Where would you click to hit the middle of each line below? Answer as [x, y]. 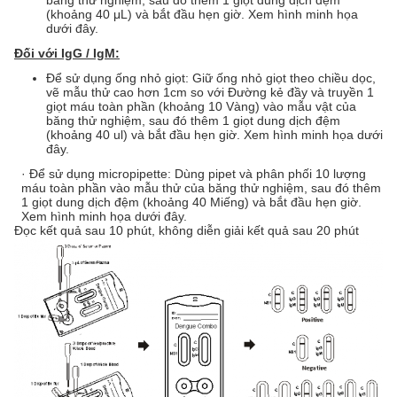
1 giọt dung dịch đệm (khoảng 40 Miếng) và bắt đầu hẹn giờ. [191, 202]
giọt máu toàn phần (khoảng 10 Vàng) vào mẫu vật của [201, 106]
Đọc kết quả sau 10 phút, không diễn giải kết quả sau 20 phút [187, 230]
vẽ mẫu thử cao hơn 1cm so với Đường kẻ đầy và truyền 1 [210, 92]
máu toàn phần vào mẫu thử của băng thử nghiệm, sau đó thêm [201, 188]
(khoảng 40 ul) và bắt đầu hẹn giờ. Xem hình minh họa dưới [214, 135]
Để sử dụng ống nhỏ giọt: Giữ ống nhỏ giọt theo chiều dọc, [211, 78]
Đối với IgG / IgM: [67, 53]
